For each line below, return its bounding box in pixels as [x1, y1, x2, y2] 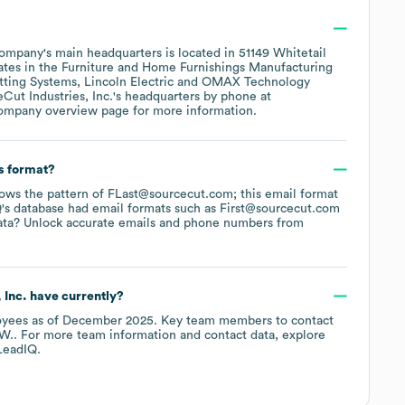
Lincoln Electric [84, 75, 174, 89]
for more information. [129, 104, 257, 118]
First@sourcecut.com [220, 202, 340, 215]
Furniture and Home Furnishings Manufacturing [61, 61, 333, 74]
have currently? [26, 289, 124, 303]
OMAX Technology [202, 75, 310, 89]
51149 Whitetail [239, 46, 326, 60]
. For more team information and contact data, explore [14, 328, 325, 342]
